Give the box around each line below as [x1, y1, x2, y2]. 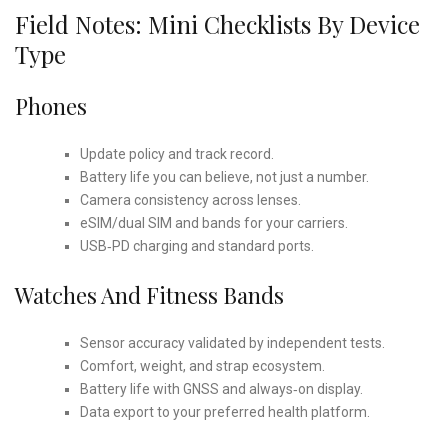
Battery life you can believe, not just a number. [79, 168, 369, 185]
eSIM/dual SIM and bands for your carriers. [79, 214, 348, 231]
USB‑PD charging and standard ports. [79, 237, 314, 254]
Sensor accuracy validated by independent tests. [79, 334, 385, 351]
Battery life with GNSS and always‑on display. [79, 380, 363, 397]
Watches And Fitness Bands [15, 279, 284, 310]
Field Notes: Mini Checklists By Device [15, 7, 420, 40]
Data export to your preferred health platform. [79, 403, 370, 420]
